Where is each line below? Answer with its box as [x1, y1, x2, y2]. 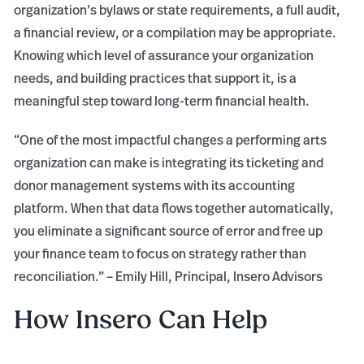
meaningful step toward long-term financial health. [14, 91, 310, 110]
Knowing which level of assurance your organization [14, 45, 314, 64]
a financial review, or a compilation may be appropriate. [14, 23, 337, 41]
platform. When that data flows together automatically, [14, 198, 335, 217]
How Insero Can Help [14, 304, 268, 336]
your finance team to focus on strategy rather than [14, 244, 307, 262]
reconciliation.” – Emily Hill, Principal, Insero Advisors [14, 266, 323, 285]
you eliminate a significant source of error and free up [14, 221, 323, 240]
